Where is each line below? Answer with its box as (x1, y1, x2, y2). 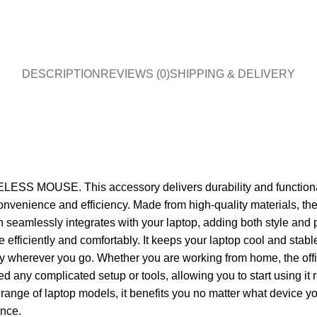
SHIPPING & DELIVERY (170, 68, 295, 80)
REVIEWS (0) (100, 68, 170, 80)
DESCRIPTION (22, 68, 100, 80)
